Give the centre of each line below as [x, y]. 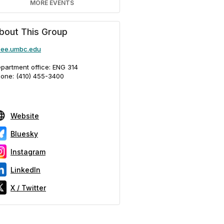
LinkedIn [25, 169]
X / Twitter [28, 187]
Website [25, 115]
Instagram [28, 151]
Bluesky [24, 133]
